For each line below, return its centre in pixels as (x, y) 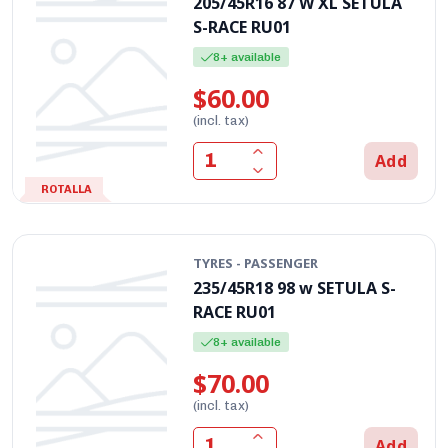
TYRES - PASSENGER (256, 262)
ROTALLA (66, 189)
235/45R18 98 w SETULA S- (295, 287)
